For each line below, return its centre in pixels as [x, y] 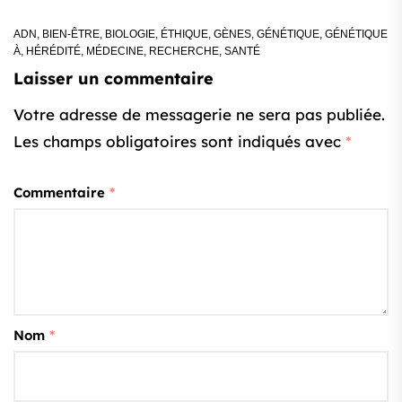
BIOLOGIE [130, 35]
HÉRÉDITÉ [53, 52]
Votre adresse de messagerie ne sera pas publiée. [199, 115]
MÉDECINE [115, 52]
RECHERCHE [184, 52]
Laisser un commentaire [114, 79]
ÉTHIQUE [184, 35]
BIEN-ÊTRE [71, 35]
